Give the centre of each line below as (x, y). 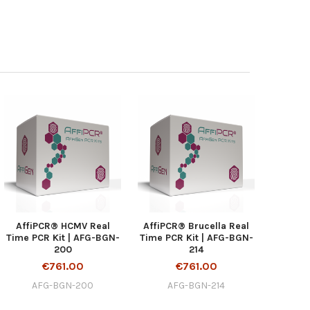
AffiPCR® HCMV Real (63, 226)
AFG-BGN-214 (197, 285)
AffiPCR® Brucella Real (197, 226)
